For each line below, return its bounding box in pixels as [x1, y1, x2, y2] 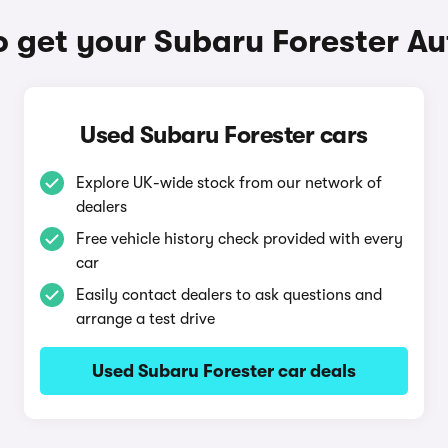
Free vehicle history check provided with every [75, 230, 403, 248]
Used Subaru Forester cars [80, 121, 368, 149]
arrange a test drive [75, 310, 215, 328]
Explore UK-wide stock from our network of [75, 174, 382, 192]
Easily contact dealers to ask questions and [75, 286, 382, 304]
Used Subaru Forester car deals [91, 361, 356, 381]
